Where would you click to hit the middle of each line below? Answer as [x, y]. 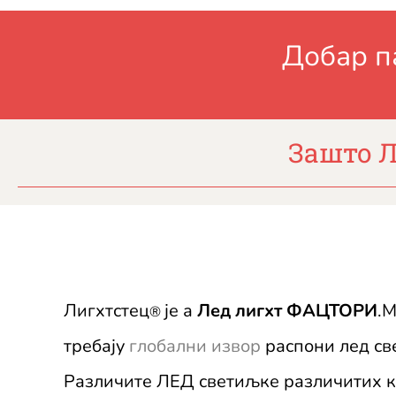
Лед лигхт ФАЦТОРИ [287, 311]
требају [94, 346]
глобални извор [195, 346]
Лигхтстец [107, 311]
